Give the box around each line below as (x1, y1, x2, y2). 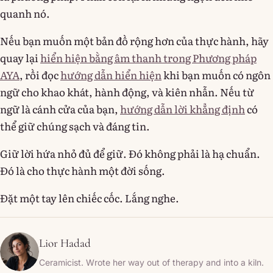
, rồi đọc (19, 66, 60, 82)
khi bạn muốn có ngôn (161, 66, 271, 82)
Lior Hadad (39, 236, 91, 250)
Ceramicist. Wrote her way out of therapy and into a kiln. (39, 257, 264, 268)
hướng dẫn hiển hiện (60, 66, 161, 82)
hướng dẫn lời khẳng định (120, 101, 245, 116)
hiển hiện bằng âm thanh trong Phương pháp (40, 49, 257, 65)
